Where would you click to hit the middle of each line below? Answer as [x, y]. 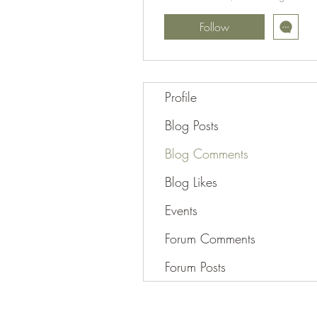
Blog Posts [192, 125]
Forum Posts [195, 267]
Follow [214, 27]
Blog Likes [191, 182]
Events [181, 210]
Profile [181, 97]
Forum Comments [210, 238]
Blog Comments [207, 154]
